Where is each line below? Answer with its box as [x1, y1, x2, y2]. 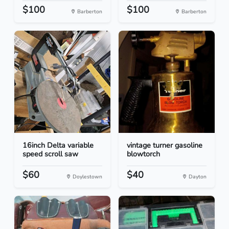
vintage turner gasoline [127, 140, 202, 151]
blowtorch [127, 149, 160, 159]
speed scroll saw [22, 149, 78, 159]
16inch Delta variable [22, 140, 94, 151]
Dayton [187, 173, 207, 181]
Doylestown [71, 173, 102, 181]
